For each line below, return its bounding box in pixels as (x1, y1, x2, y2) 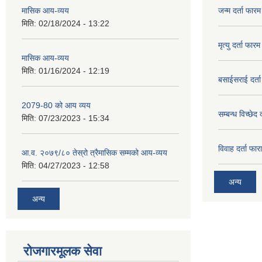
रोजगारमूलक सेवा (23, 243, 102, 258)
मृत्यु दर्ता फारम (218, 40, 260, 50)
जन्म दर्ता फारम (218, 6, 261, 15)
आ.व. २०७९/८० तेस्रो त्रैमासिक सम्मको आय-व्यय (22, 148, 167, 157)
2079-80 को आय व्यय (22, 101, 91, 110)
